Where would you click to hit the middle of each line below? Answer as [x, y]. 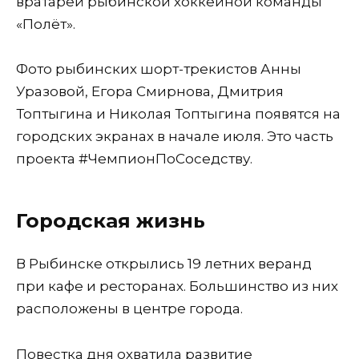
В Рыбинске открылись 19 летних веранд [164, 263]
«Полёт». [46, 24]
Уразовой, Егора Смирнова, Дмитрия [150, 92]
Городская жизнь [111, 221]
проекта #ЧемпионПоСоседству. [134, 159]
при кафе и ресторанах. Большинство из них [177, 286]
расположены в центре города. [129, 308]
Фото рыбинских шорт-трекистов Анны [159, 69]
